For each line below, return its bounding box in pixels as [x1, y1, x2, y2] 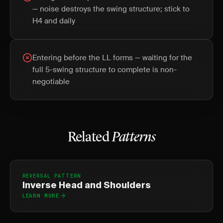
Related [67, 131, 112, 145]
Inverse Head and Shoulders [22, 181, 151, 190]
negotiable [32, 77, 70, 87]
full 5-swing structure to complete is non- [32, 65, 177, 75]
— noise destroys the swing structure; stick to [32, 4, 190, 14]
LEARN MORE [22, 192, 59, 199]
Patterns [111, 131, 156, 145]
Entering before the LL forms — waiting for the [32, 53, 192, 63]
